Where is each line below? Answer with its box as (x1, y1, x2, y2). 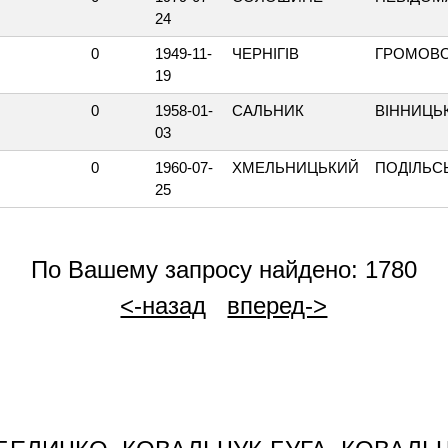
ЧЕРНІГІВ (232, 45, 300, 62)
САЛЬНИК (232, 102, 305, 119)
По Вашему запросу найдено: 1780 (30, 256, 417, 283)
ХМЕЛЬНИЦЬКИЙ (232, 159, 360, 176)
